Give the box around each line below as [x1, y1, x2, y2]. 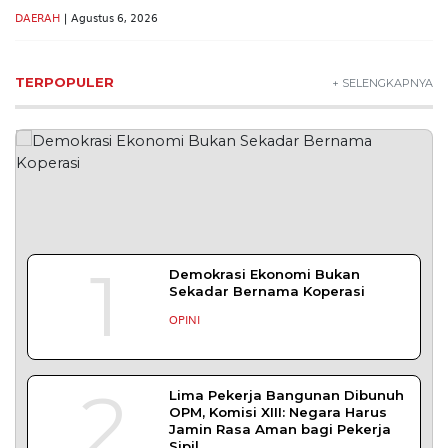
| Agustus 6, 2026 [60, 8, 158, 25]
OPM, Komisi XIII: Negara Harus [169, 404, 388, 421]
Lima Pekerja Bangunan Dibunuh [169, 387, 405, 404]
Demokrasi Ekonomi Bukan [169, 265, 361, 282]
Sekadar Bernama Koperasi [169, 282, 366, 299]
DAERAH [15, 8, 60, 25]
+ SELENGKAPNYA [331, 75, 433, 90]
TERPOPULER [15, 73, 114, 90]
